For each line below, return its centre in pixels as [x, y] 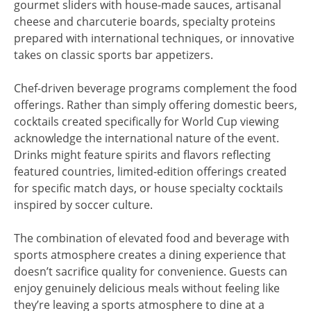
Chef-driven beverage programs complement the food [155, 88]
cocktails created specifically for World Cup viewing [146, 121]
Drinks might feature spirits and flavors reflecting [142, 154]
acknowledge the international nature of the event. [146, 138]
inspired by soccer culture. [83, 204]
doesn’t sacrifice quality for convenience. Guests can [151, 271]
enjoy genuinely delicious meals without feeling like [147, 288]
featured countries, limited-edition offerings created [150, 171]
